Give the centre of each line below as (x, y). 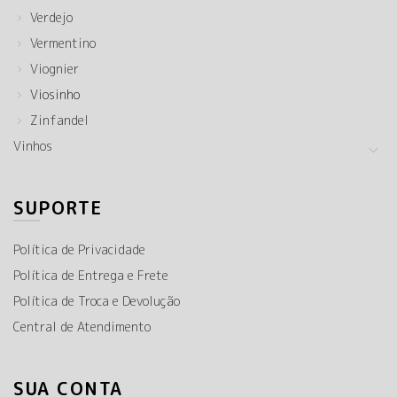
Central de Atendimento (82, 327)
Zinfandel (59, 120)
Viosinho (55, 94)
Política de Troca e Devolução (97, 301)
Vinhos (33, 146)
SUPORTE (58, 207)
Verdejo (51, 17)
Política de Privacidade (79, 249)
